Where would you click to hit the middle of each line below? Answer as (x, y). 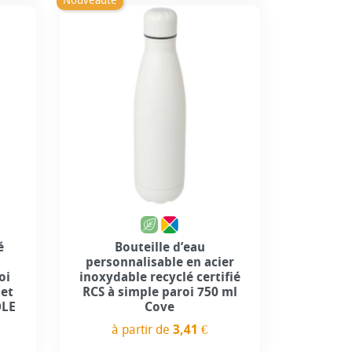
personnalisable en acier (159, 262)
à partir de (143, 329)
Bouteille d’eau (159, 247)
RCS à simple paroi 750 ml (159, 291)
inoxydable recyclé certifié (159, 277)
